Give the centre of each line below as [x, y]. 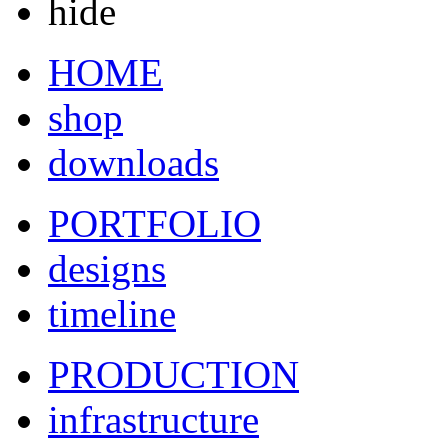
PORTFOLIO [154, 223]
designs [107, 268]
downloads [133, 162]
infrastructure [153, 419]
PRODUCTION [173, 374]
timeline [112, 313]
